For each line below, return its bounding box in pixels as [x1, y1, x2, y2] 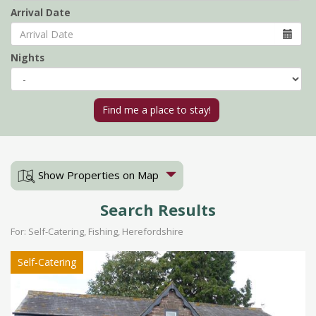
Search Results [100, 199, 216, 221]
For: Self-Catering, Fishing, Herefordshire [11, 225, 183, 238]
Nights [11, 51, 44, 64]
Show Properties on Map [35, 168, 159, 182]
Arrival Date [11, 6, 71, 19]
